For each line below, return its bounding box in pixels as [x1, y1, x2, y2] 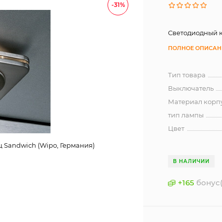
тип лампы [168, 111, 204, 119]
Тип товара [168, 71, 206, 79]
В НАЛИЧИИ [173, 158, 210, 165]
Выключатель [168, 84, 214, 92]
